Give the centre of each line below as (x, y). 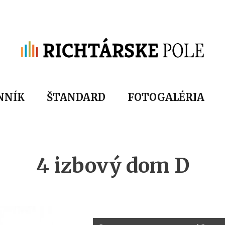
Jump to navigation (113, 7)
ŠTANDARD (76, 97)
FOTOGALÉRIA (166, 97)
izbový (87, 166)
